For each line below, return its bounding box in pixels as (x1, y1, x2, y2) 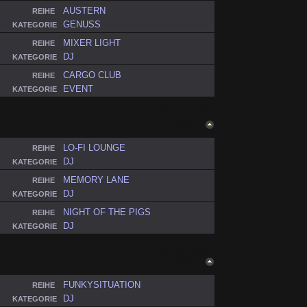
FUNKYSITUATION (63, 280, 141, 291)
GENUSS (63, 19, 101, 30)
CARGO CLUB (63, 70, 122, 81)
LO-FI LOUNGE (63, 143, 126, 153)
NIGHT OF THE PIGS (63, 207, 151, 218)
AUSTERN (63, 5, 106, 16)
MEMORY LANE (63, 175, 130, 186)
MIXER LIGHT (63, 38, 121, 49)
